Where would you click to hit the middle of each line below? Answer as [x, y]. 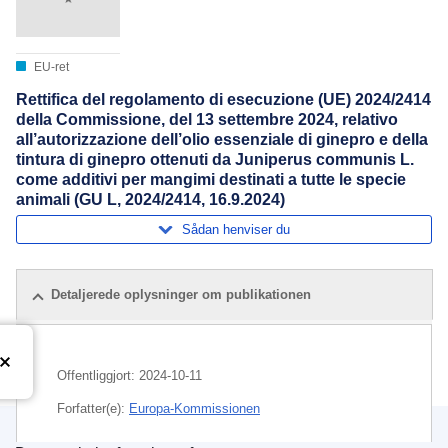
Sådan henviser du [236, 229]
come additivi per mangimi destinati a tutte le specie [211, 180]
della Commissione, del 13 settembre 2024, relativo [207, 120]
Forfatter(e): [93, 409]
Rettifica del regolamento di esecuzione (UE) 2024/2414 [223, 100]
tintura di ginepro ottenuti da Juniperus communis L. [215, 160]
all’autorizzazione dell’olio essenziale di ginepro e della [222, 140]
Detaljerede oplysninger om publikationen [181, 295]
